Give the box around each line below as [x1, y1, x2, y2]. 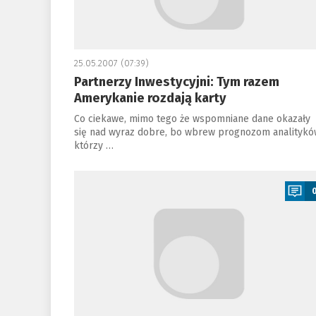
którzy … [73, 140, 114, 152]
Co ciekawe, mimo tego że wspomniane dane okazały [73, 113, 310, 125]
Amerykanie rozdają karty [73, 90, 226, 106]
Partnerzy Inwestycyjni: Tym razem [73, 74, 279, 90]
